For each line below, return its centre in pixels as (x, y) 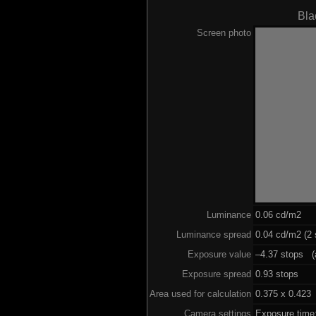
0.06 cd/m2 (278, 214)
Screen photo (224, 32)
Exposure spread (216, 274)
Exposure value (219, 254)
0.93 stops (276, 274)
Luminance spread (213, 234)
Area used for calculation (200, 293)
